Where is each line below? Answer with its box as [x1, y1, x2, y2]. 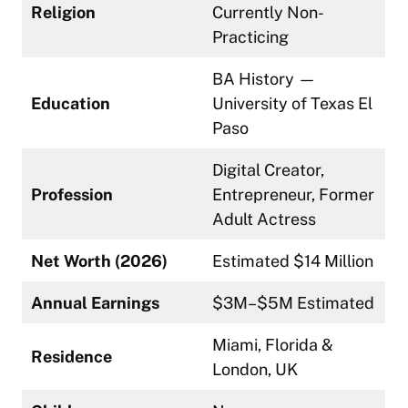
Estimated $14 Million [212, 251, 373, 271]
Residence [31, 347, 112, 367]
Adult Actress [212, 209, 316, 229]
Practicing [212, 27, 289, 47]
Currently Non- [212, 3, 324, 23]
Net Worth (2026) [31, 251, 168, 271]
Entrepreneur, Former [212, 185, 374, 205]
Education [31, 94, 110, 114]
